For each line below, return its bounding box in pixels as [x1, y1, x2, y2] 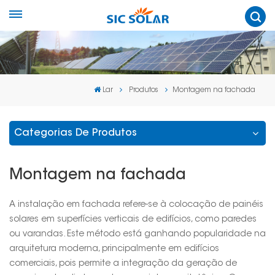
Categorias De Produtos [14, 128, 137, 138]
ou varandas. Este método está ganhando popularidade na [9, 230, 266, 239]
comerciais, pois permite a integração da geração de [9, 259, 237, 268]
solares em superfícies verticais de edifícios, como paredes [9, 215, 257, 224]
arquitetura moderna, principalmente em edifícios [9, 244, 219, 254]
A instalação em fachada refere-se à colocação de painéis [9, 200, 263, 209]
